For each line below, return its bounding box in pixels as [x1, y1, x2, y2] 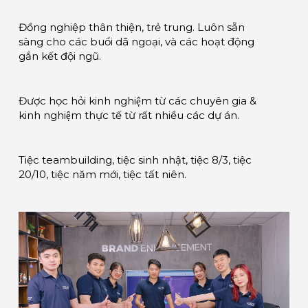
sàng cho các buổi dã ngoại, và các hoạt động [19, 35, 254, 48]
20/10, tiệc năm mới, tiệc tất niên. [19, 168, 186, 181]
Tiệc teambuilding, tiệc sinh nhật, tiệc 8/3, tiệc [19, 153, 252, 166]
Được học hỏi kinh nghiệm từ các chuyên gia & [19, 94, 256, 107]
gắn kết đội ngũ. [19, 49, 101, 63]
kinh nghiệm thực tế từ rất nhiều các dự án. [19, 109, 239, 122]
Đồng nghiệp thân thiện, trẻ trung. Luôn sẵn [19, 21, 245, 34]
